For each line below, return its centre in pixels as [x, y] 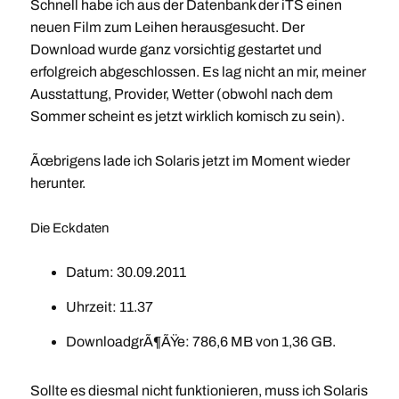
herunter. [57, 183]
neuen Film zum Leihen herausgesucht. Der [167, 28]
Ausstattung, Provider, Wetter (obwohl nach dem [181, 94]
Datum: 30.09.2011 [126, 273]
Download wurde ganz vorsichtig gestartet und [175, 50]
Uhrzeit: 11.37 [109, 307]
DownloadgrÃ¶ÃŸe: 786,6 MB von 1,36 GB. [200, 342]
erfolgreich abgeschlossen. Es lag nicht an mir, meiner [198, 72]
